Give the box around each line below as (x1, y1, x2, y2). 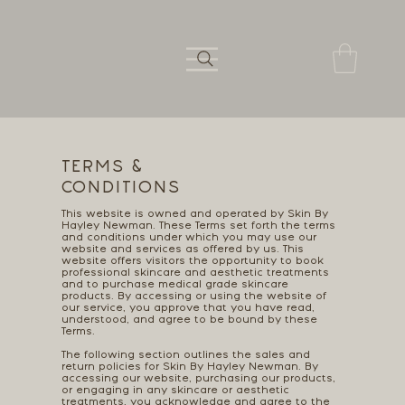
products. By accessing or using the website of (61, 290, 326, 303)
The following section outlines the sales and (61, 349, 310, 362)
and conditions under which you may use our (61, 231, 316, 244)
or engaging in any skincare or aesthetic (61, 384, 289, 397)
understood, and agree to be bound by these (61, 314, 317, 326)
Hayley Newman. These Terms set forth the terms (61, 220, 335, 232)
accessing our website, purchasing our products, (61, 372, 335, 385)
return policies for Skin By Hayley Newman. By (61, 361, 318, 373)
